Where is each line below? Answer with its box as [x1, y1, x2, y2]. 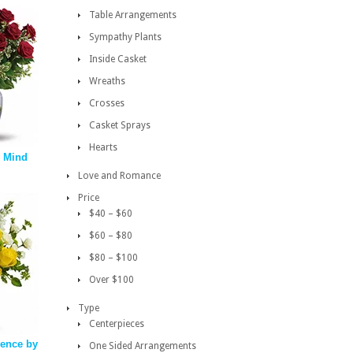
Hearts [89, 142, 117, 153]
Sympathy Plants [89, 32, 162, 43]
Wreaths [89, 76, 125, 87]
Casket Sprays [89, 120, 150, 131]
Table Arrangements [89, 9, 176, 20]
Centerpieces [89, 318, 144, 329]
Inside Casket [89, 54, 147, 65]
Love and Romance [78, 170, 161, 181]
